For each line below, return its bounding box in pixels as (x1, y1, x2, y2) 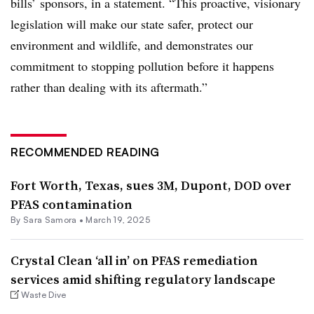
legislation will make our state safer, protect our (11, 15, 253, 32)
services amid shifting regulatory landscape (11, 270, 275, 288)
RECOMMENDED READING (11, 144, 160, 159)
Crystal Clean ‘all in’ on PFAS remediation (11, 251, 258, 269)
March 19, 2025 (86, 214, 150, 225)
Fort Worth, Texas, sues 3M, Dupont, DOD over (11, 176, 292, 194)
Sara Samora (22, 214, 77, 225)
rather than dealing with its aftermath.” (11, 78, 207, 95)
